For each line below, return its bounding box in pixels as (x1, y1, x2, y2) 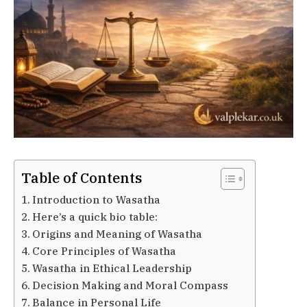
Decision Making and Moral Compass (32, 278, 229, 292)
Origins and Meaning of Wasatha (32, 226, 203, 241)
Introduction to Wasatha (32, 192, 161, 206)
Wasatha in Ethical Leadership (32, 260, 193, 275)
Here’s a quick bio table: (32, 209, 158, 223)
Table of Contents (21, 168, 142, 187)
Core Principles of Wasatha (32, 243, 177, 258)
